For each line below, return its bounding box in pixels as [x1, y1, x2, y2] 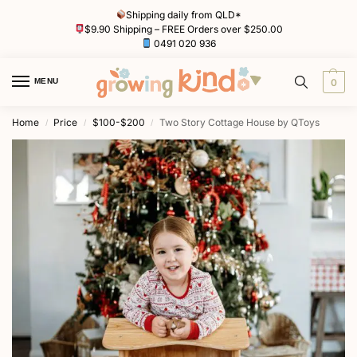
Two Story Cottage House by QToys [159, 116, 320, 129]
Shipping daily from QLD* [126, 8, 242, 21]
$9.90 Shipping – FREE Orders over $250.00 [84, 22, 284, 35]
